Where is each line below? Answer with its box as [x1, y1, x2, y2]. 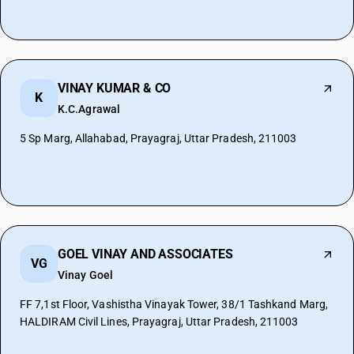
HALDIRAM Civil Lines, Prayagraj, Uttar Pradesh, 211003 [20, 315, 299, 328]
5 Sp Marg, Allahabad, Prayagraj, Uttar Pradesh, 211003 [20, 132, 297, 145]
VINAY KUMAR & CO [58, 81, 171, 96]
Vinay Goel [58, 269, 113, 281]
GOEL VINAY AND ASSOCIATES [58, 247, 233, 262]
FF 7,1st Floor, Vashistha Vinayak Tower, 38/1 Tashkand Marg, [20, 298, 329, 311]
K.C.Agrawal [58, 103, 120, 115]
